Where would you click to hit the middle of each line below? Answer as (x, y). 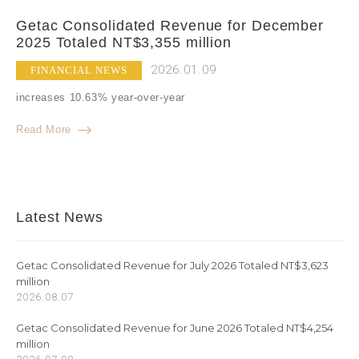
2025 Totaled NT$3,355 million (124, 43)
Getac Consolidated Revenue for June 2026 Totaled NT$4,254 (175, 328)
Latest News (60, 218)
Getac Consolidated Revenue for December (170, 26)
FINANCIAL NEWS (79, 71)
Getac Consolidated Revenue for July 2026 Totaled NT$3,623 (172, 266)
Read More (44, 130)
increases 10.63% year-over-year (101, 98)
